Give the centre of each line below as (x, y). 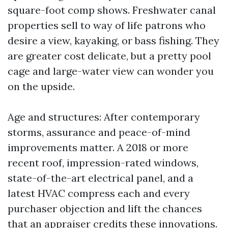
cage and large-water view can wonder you (111, 71)
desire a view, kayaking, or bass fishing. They (113, 40)
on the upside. (41, 86)
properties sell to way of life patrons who (107, 25)
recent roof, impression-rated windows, (103, 163)
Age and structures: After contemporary (104, 117)
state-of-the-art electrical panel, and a (101, 178)
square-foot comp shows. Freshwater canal (112, 10)
